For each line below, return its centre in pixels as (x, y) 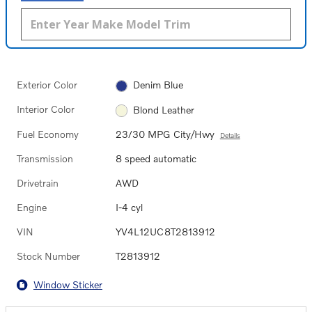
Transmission (45, 158)
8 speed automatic (156, 158)
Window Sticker (68, 285)
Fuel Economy (48, 134)
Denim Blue (158, 85)
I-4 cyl (129, 207)
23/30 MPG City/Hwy (165, 134)
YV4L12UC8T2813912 (165, 231)
